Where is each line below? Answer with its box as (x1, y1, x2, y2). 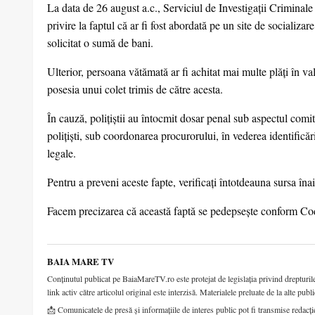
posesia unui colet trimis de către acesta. (47, 82, 223, 97)
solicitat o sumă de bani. (47, 35, 153, 51)
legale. (47, 146, 76, 161)
